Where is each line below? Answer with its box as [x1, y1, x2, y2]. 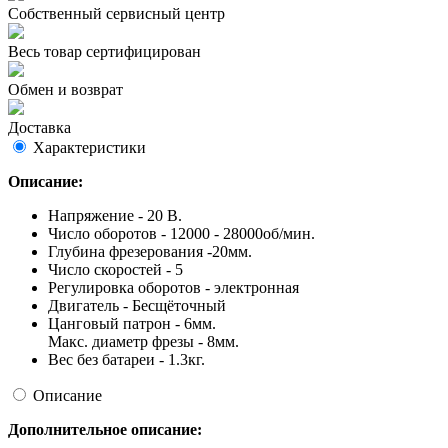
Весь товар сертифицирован [8, 43, 201, 61]
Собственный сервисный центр [8, 5, 225, 23]
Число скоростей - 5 [48, 261, 183, 279]
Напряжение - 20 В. [48, 207, 182, 225]
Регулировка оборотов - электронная [48, 279, 299, 297]
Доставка [8, 119, 71, 137]
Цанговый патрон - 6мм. [48, 315, 216, 333]
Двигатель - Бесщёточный [48, 297, 226, 315]
